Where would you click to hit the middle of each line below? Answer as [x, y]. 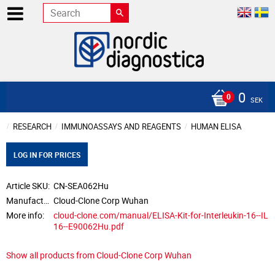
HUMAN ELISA [216, 126]
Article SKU [27, 186]
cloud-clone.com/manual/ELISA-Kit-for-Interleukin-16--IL [161, 215]
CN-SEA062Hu [81, 186]
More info [24, 215]
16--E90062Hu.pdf [89, 226]
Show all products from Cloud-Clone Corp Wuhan [99, 255]
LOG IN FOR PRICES [47, 155]
